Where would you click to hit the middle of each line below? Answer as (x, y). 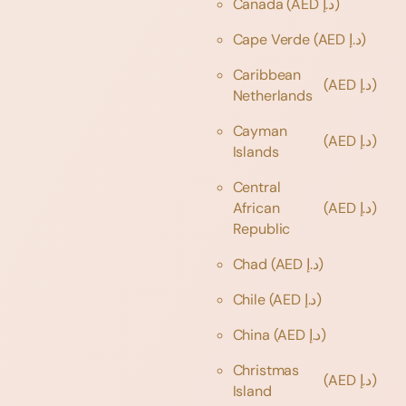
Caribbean (267, 74)
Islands (257, 151)
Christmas (266, 370)
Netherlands (274, 95)
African (256, 208)
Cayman (260, 130)
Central (256, 187)
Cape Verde (273, 39)
